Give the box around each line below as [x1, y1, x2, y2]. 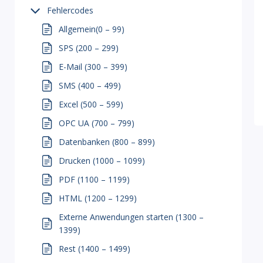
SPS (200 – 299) [59, 42, 119, 53]
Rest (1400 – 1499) [59, 243, 130, 254]
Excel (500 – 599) [59, 99, 123, 110]
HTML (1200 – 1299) [59, 193, 137, 204]
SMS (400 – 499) [59, 80, 121, 91]
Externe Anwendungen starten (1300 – [59, 211, 204, 222]
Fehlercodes [47, 5, 93, 16]
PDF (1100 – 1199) [59, 174, 130, 185]
